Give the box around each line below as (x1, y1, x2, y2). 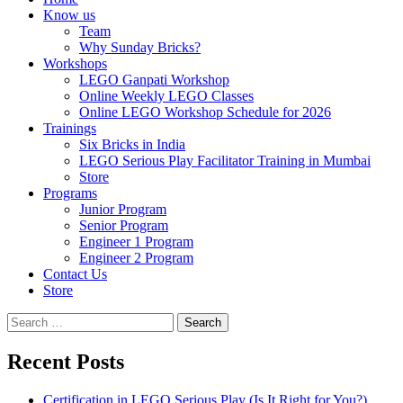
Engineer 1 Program (79, 234, 193, 250)
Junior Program (79, 201, 166, 218)
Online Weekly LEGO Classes (79, 88, 254, 104)
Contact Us (43, 266, 107, 282)
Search (6, 312, 45, 328)
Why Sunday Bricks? (79, 40, 201, 56)
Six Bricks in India (79, 137, 185, 153)
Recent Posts (7, 349, 124, 373)
